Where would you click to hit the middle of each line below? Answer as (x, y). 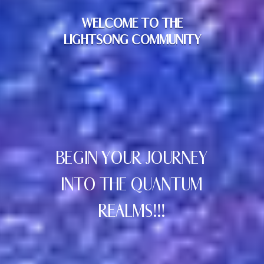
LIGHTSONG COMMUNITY (132, 40)
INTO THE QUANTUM (132, 185)
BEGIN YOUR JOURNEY (132, 158)
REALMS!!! (132, 211)
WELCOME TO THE (132, 23)
